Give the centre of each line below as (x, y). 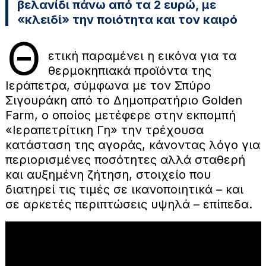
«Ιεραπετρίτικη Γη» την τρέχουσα (104, 130)
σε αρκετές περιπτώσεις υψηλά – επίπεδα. (129, 204)
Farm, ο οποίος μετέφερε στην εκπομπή (120, 115)
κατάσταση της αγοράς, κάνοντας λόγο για (132, 145)
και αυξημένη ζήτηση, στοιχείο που (108, 174)
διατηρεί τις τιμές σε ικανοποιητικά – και (124, 189)
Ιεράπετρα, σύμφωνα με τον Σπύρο (108, 85)
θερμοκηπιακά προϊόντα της (129, 70)
